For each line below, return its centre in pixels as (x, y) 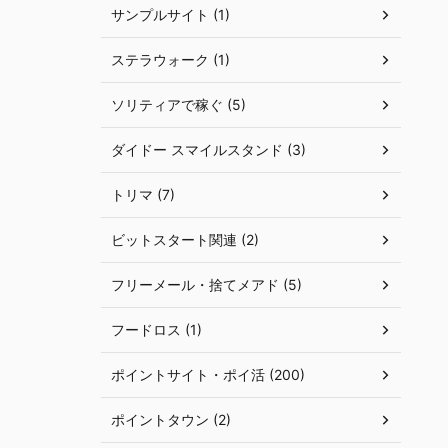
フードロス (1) (156, 329)
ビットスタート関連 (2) (185, 239)
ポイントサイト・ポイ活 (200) (208, 374)
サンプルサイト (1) (170, 14)
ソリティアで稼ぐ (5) (178, 104)
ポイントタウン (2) (171, 419)
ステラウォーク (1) (170, 59)
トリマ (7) (143, 194)
